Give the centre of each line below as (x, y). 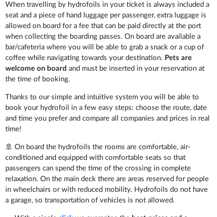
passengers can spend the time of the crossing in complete (98, 168)
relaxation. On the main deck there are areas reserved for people (107, 179)
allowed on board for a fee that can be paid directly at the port (103, 26)
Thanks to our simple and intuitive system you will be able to (102, 97)
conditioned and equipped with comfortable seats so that (96, 157)
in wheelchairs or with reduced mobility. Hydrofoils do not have (107, 189)
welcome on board (36, 68)
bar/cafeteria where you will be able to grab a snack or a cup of (105, 47)
